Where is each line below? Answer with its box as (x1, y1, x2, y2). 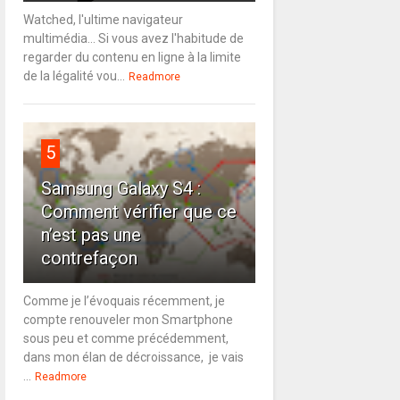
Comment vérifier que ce (40, 201, 237, 223)
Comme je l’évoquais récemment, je (22, 294, 225, 309)
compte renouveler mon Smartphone (22, 312, 233, 328)
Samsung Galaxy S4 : (40, 178, 201, 200)
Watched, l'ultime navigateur (22, 12, 183, 28)
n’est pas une (40, 224, 141, 246)
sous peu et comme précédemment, (22, 331, 229, 346)
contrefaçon (40, 247, 137, 270)
